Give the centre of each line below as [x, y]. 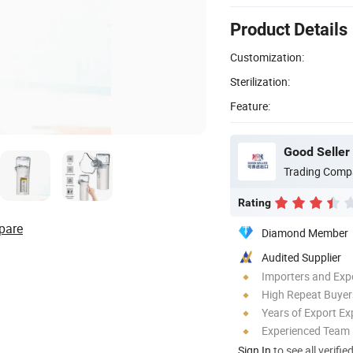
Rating [255, 202]
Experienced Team [306, 330]
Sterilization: [260, 81]
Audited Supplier [301, 257]
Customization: [267, 57]
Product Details [289, 29]
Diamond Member [305, 232]
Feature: [250, 106]
